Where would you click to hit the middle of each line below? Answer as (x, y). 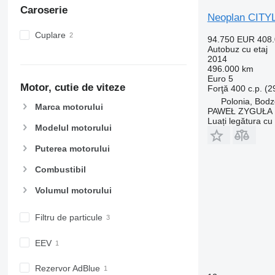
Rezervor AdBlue (67, 268)
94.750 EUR (231, 39)
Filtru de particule (68, 218)
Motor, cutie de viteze (72, 87)
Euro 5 (220, 78)
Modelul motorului (73, 127)
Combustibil (60, 170)
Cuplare (50, 35)
